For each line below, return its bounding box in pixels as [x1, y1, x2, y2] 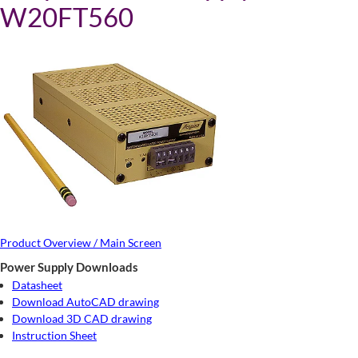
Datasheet [12, 278, 62, 292]
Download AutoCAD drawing [12, 295, 159, 308]
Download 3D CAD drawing [12, 312, 152, 325]
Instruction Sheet [12, 328, 97, 342]
